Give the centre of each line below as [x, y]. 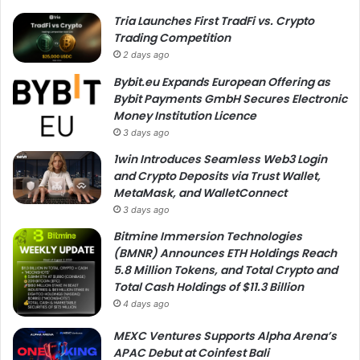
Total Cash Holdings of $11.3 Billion [209, 286]
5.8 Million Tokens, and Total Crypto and [225, 270]
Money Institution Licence [185, 115]
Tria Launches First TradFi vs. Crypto [214, 20]
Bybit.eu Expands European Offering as [222, 82]
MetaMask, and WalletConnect [200, 192]
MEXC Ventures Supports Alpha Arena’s [225, 335]
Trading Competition [172, 37]
